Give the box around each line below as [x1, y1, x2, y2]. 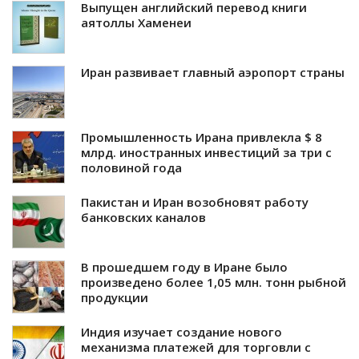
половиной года [81, 159, 182, 175]
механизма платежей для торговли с [81, 338, 311, 355]
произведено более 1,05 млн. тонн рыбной [81, 273, 346, 290]
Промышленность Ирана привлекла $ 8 [81, 128, 322, 145]
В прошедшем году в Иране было [81, 258, 288, 275]
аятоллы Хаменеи [81, 14, 192, 30]
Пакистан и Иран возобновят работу [81, 193, 309, 210]
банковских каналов [81, 208, 206, 225]
